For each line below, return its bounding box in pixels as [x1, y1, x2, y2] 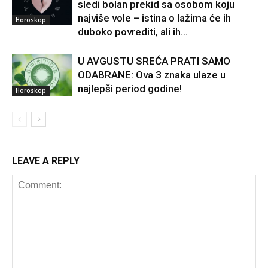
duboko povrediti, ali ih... [78, 26, 188, 38]
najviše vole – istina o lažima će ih [78, 12, 231, 25]
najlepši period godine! [78, 83, 182, 95]
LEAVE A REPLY [12, 155, 80, 167]
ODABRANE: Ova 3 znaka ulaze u [78, 69, 226, 81]
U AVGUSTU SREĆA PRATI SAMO [78, 55, 230, 68]
